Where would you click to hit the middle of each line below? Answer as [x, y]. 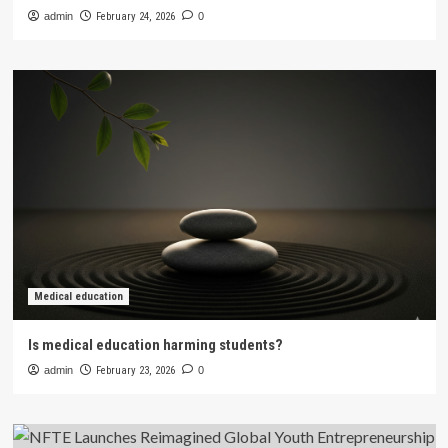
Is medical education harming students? [155, 345]
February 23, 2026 [135, 370]
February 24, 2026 [135, 16]
